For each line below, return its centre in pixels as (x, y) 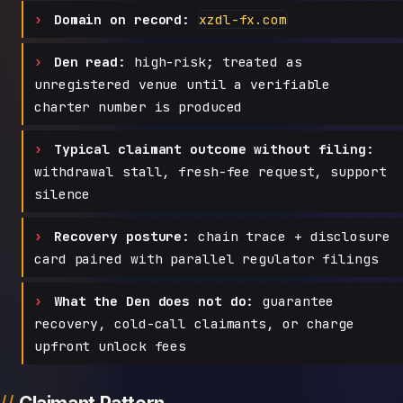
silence (63, 194)
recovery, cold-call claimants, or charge (194, 324)
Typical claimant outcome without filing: (214, 149)
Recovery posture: (122, 237)
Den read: (90, 62)
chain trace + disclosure (290, 237)
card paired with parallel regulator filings (206, 259)
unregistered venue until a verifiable (183, 85)
